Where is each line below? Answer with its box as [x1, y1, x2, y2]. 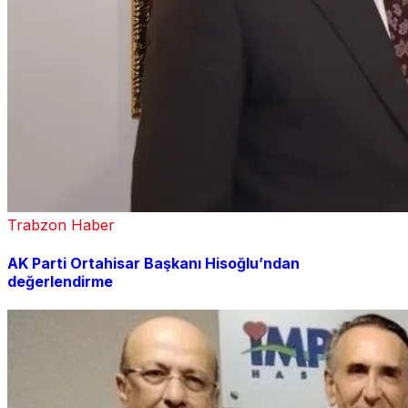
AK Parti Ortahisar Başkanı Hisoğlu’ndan [7, 253, 300, 272]
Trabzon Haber [7, 216, 115, 235]
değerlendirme [7, 271, 113, 291]
